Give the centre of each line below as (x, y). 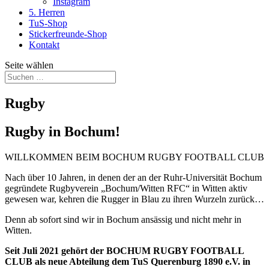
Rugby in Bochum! (62, 131)
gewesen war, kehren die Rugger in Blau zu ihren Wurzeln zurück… (134, 199)
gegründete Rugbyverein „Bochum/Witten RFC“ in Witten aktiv (126, 188)
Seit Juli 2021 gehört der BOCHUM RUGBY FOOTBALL (124, 250)
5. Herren (47, 12)
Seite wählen (29, 65)
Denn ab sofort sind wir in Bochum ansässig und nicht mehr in (123, 219)
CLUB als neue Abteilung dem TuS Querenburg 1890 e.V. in (128, 261)
